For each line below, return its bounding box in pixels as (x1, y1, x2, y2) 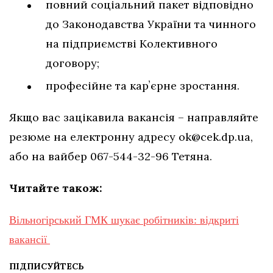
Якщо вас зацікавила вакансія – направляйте (9, 110, 258, 125)
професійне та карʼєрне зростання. (46, 79, 239, 93)
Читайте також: (9, 181, 102, 196)
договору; (46, 56, 99, 71)
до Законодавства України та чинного (46, 17, 256, 32)
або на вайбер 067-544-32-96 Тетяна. (9, 149, 212, 164)
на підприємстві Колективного (46, 37, 218, 51)
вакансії (9, 233, 50, 246)
